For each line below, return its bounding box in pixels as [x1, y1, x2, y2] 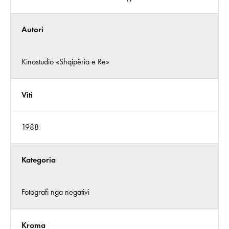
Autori [21, 25, 43, 34]
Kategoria [21, 155, 56, 165]
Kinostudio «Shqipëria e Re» [21, 57, 109, 66]
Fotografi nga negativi [21, 187, 89, 197]
